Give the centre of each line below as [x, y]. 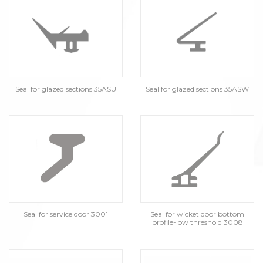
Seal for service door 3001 [66, 214]
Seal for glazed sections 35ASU [66, 89]
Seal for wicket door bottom [197, 214]
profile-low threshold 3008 [197, 222]
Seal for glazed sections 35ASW [197, 89]
